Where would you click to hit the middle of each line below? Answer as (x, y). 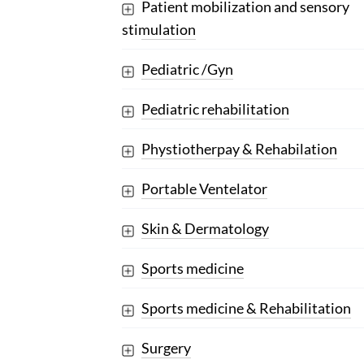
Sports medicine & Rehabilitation (246, 308)
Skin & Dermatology (205, 229)
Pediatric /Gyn (187, 69)
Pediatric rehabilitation (215, 109)
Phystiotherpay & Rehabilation (239, 149)
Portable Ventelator (204, 189)
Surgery (166, 348)
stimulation (158, 30)
